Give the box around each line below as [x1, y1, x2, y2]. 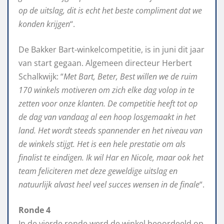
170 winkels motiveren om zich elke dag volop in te [18, 84, 194, 96]
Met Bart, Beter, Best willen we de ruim [63, 71, 197, 82]
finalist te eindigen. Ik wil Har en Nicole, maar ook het [18, 152, 203, 163]
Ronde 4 [18, 204, 50, 216]
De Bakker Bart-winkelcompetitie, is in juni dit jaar [18, 44, 204, 55]
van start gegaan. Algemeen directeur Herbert [18, 57, 192, 69]
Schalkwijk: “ [18, 71, 63, 82]
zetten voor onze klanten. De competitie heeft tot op [18, 98, 197, 109]
